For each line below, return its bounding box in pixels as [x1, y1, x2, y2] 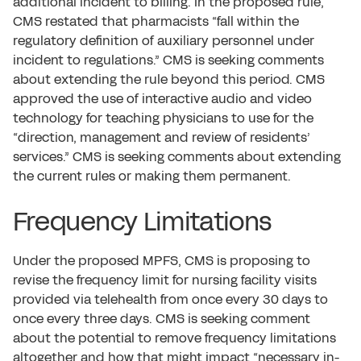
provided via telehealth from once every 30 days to [13, 290, 328, 309]
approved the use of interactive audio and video [13, 89, 312, 108]
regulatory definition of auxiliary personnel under [13, 31, 314, 50]
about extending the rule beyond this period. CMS [13, 70, 325, 89]
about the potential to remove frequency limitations [13, 329, 336, 347]
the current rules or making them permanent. [13, 167, 291, 185]
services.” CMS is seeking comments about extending [13, 147, 341, 166]
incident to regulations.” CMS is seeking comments [13, 51, 324, 69]
